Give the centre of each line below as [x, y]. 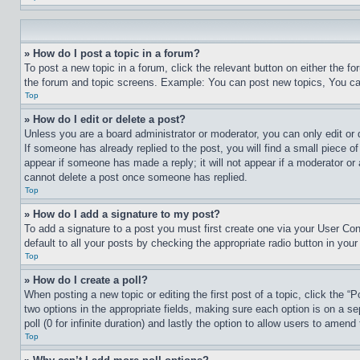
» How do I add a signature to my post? [122, 214]
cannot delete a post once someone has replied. [136, 177]
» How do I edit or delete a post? [105, 119]
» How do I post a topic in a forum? [112, 53]
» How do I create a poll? [86, 280]
